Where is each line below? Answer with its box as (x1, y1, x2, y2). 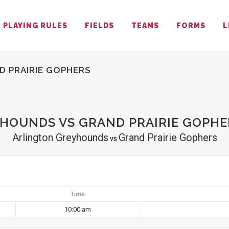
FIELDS (85, 21, 114, 30)
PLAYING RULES (3, 21, 67, 30)
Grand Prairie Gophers (118, 131, 217, 144)
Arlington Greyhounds (12, 131, 108, 144)
